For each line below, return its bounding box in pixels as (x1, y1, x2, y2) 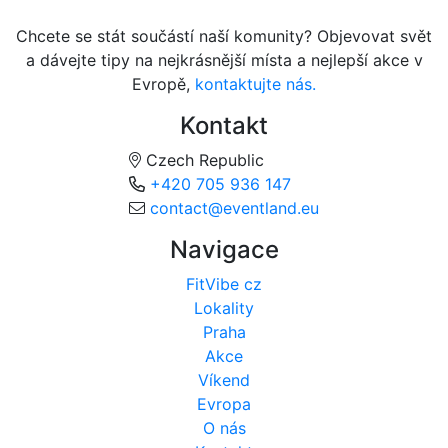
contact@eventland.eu (150, 198, 319, 219)
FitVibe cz (186, 274, 262, 295)
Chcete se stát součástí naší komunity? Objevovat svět (16, 26, 432, 47)
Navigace (169, 235, 279, 265)
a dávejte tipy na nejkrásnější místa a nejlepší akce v (25, 50, 423, 71)
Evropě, (132, 74, 195, 95)
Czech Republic (141, 150, 264, 171)
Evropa (197, 394, 251, 415)
